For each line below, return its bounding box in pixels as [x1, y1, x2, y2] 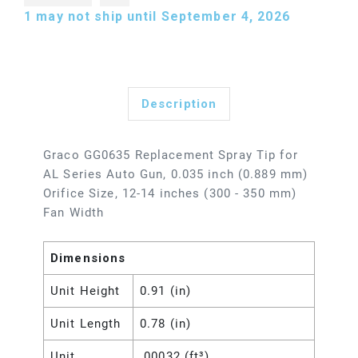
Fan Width [43, 205, 105, 221]
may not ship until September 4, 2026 [32, 9, 298, 25]
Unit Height [50, 284, 121, 299]
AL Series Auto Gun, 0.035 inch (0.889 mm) [43, 167, 308, 182]
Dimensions [50, 251, 126, 266]
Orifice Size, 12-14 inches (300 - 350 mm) [43, 186, 297, 201]
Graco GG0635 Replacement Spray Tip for [43, 148, 298, 163]
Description [141, 97, 217, 112]
